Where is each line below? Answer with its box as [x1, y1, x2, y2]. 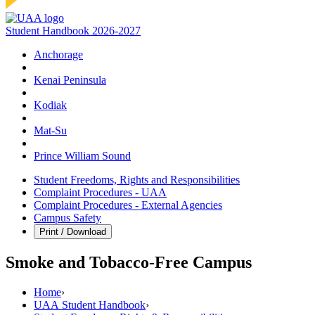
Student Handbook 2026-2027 [6, 25, 141, 37]
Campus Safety [34, 212, 101, 224]
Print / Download [39, 226, 106, 238]
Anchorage [34, 49, 83, 61]
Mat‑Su [34, 124, 67, 137]
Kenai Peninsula [34, 74, 106, 86]
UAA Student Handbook [34, 299, 146, 311]
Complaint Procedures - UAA [34, 186, 167, 199]
